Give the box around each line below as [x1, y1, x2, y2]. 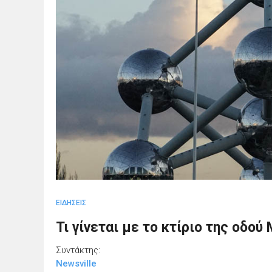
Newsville [56, 257, 97, 269]
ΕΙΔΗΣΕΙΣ [56, 198, 86, 207]
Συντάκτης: [56, 244, 100, 256]
